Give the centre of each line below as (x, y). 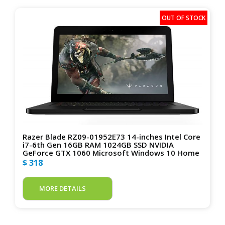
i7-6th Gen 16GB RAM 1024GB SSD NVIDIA (98, 145)
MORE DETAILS (63, 189)
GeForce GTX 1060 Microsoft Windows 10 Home (111, 153)
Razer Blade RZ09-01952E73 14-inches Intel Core (111, 137)
